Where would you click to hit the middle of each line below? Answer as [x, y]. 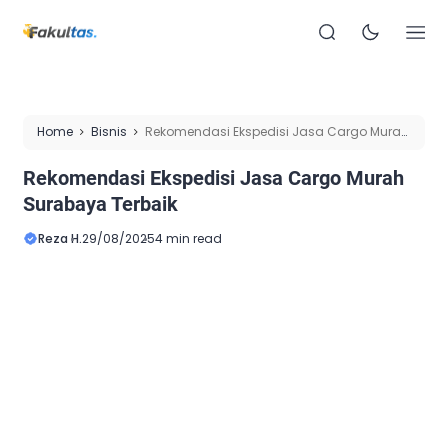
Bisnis [109, 131]
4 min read [188, 238]
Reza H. [60, 238]
